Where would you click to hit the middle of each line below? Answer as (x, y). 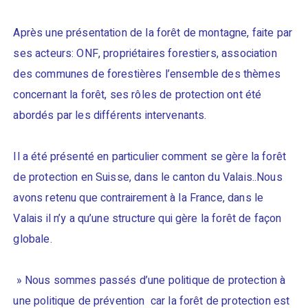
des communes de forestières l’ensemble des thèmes (147, 74)
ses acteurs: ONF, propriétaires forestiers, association (145, 54)
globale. (33, 239)
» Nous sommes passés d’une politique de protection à (150, 280)
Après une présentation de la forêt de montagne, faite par (153, 33)
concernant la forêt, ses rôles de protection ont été (137, 95)
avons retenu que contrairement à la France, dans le (139, 198)
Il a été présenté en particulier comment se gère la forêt (150, 157)
